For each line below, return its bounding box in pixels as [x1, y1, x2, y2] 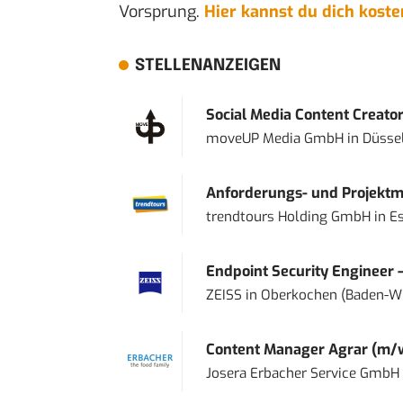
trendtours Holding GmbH [205, 207, 371, 226]
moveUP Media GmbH [205, 129, 344, 148]
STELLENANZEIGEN [134, 57, 281, 74]
